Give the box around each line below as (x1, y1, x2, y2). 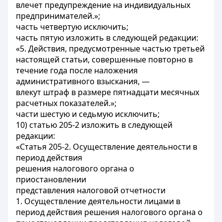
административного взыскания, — (16, 76, 150, 87)
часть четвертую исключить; (16, 21, 128, 32)
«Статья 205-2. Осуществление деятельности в (16, 141, 197, 152)
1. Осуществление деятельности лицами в (16, 196, 180, 207)
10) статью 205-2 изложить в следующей (16, 119, 172, 130)
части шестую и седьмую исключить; (16, 109, 160, 119)
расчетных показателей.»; (16, 98, 116, 109)
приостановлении (16, 174, 86, 185)
